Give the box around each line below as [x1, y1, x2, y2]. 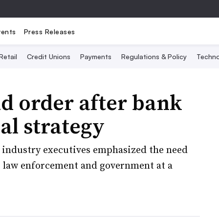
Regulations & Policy [121, 52, 187, 61]
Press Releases [23, 27, 75, 36]
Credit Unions [26, 52, 70, 61]
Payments [80, 52, 111, 61]
